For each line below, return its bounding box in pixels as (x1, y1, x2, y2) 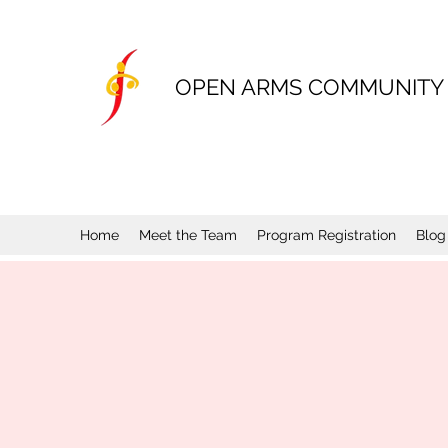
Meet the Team (139, 227, 237, 243)
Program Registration (257, 227, 396, 243)
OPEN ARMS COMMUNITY (175, 74, 444, 100)
